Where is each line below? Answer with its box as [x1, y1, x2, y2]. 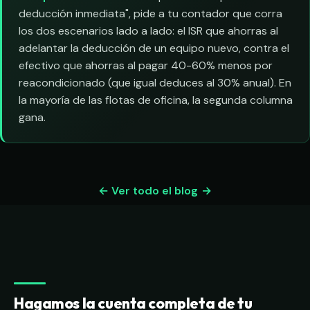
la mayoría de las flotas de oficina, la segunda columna [19, 93, 293, 108]
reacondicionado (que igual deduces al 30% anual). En [19, 75, 291, 91]
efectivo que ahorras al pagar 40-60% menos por [19, 58, 273, 73]
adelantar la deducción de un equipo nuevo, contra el [19, 41, 289, 56]
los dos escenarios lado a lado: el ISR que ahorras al [19, 24, 278, 39]
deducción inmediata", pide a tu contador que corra [19, 6, 282, 21]
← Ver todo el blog [98, 183, 198, 199]
